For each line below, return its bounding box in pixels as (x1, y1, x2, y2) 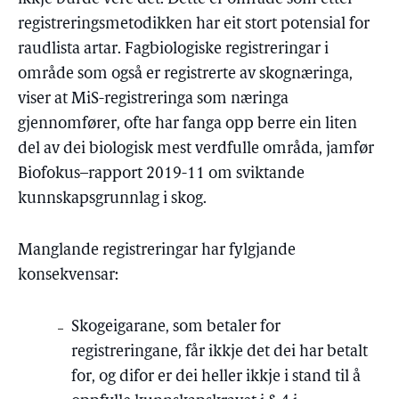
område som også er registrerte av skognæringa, (18, 66, 353, 83)
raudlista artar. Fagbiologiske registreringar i (18, 41, 329, 58)
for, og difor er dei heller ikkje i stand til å (71, 369, 361, 386)
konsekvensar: (18, 267, 118, 284)
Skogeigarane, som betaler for (71, 319, 281, 336)
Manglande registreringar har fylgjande (18, 242, 296, 259)
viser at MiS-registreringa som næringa (18, 91, 289, 108)
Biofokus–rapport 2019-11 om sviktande (18, 166, 305, 183)
